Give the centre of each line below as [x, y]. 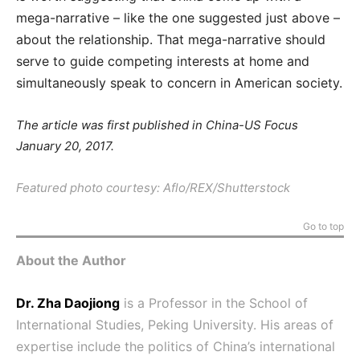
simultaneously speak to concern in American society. [179, 82]
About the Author [71, 260]
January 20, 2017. [65, 145]
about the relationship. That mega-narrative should [171, 39]
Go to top [323, 226]
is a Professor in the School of [214, 303]
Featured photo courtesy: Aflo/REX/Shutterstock [153, 187]
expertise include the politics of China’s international [176, 346]
